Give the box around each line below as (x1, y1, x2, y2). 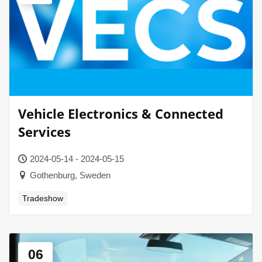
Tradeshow (22, 194, 63, 203)
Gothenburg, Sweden (30, 170, 111, 180)
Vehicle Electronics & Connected (18, 105, 223, 122)
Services (18, 123, 71, 140)
